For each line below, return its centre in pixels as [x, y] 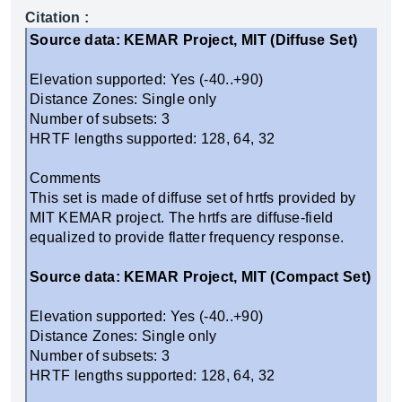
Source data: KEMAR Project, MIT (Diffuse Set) [194, 40]
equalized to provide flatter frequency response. [187, 237]
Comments [66, 178]
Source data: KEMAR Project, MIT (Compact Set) [201, 277]
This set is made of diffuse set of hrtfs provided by [193, 198]
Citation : [57, 17]
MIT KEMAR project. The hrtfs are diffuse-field [182, 218]
